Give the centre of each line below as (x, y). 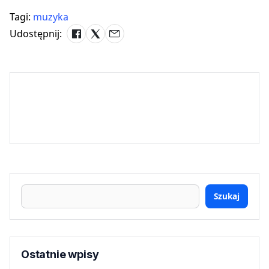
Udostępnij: (36, 34)
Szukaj (227, 196)
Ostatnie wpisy (60, 255)
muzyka (51, 17)
